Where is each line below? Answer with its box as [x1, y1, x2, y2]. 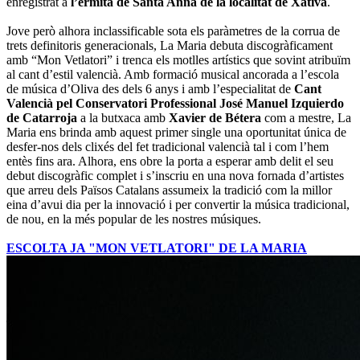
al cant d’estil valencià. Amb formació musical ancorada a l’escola [6, 67, 339, 82]
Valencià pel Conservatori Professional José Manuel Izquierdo [6, 96, 344, 111]
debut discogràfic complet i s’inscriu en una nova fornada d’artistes [6, 169, 344, 183]
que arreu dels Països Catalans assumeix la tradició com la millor [6, 183, 332, 198]
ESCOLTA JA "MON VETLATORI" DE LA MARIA [6, 241, 307, 256]
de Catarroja [6, 111, 77, 125]
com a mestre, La [261, 111, 351, 125]
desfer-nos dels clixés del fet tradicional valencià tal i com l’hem [6, 140, 329, 154]
